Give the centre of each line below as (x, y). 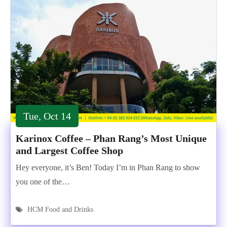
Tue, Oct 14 (47, 116)
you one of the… (43, 182)
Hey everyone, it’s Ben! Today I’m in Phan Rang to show (108, 167)
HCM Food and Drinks (60, 210)
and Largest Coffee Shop (69, 150)
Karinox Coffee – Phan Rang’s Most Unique (111, 138)
